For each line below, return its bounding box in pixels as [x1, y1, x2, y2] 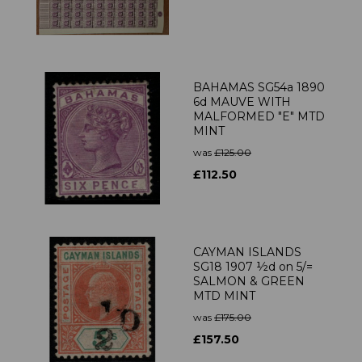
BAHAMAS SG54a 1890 [193, 80, 325, 95]
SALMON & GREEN [193, 274, 305, 289]
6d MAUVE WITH [193, 95, 291, 110]
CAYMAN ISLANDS [193, 245, 301, 260]
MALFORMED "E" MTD [193, 109, 325, 124]
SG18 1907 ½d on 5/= [193, 259, 313, 275]
